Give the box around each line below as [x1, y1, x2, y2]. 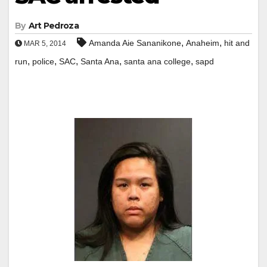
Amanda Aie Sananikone [89, 38, 181, 48]
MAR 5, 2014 [22, 39, 66, 48]
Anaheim [186, 38, 219, 48]
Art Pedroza [28, 20, 79, 31]
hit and [224, 38, 250, 48]
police [32, 56, 54, 66]
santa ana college [124, 56, 191, 66]
